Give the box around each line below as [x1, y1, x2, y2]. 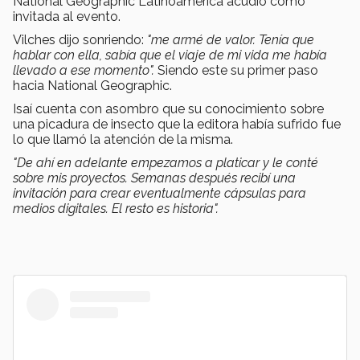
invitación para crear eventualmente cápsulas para [13, 186, 306, 202]
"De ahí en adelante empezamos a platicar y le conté [13, 155, 318, 171]
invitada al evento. [13, 9, 124, 25]
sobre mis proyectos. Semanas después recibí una [13, 170, 296, 186]
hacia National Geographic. [13, 78, 172, 94]
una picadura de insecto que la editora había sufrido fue [13, 117, 341, 133]
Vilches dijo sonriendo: [13, 32, 147, 48]
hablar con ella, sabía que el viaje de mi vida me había [13, 47, 327, 63]
